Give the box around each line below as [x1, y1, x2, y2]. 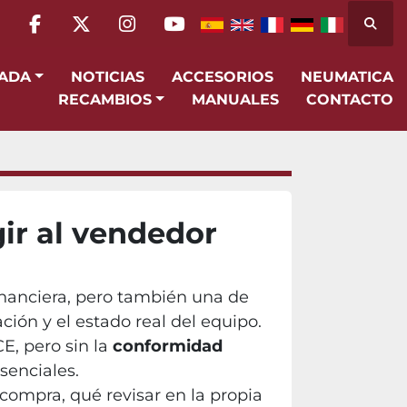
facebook [33, 25, 122, 48]
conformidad [113, 336, 223, 356]
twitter [79, 25, 143, 48]
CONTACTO [317, 91, 393, 108]
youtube [172, 25, 252, 48]
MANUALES [205, 91, 279, 108]
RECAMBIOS [69, 91, 153, 108]
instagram [125, 25, 222, 48]
